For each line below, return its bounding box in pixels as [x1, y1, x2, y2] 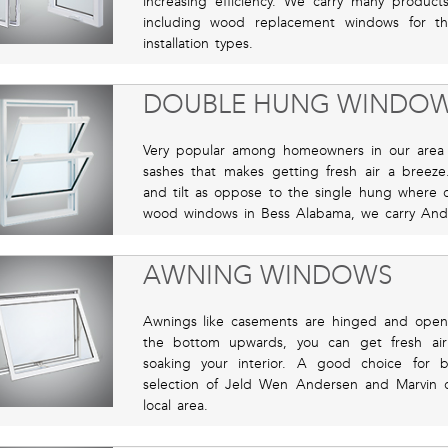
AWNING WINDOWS [142, 260, 392, 292]
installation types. [142, 34, 253, 52]
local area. [142, 397, 208, 415]
